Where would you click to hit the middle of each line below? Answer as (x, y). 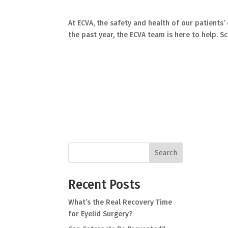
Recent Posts (105, 185)
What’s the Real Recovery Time (120, 203)
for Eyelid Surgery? (101, 214)
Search (166, 153)
